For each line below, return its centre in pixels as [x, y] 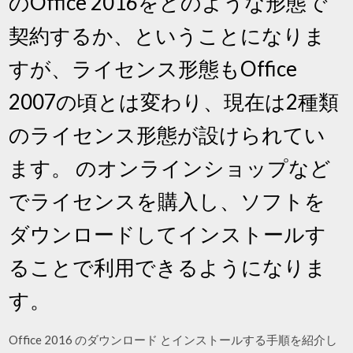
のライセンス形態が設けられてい [167, 135]
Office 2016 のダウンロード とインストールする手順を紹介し [173, 340]
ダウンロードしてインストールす [168, 234]
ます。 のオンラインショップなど [170, 168]
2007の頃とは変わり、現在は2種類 [174, 102]
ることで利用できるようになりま [168, 267]
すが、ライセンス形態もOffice [153, 69]
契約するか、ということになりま [167, 35]
